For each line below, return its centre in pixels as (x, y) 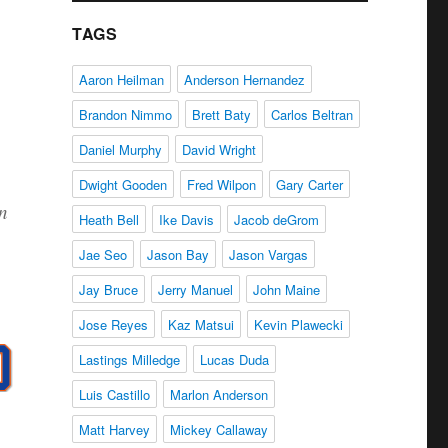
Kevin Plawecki (298, 324)
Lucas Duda (234, 359)
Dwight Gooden (122, 184)
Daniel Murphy (120, 149)
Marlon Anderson (218, 394)
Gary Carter (309, 184)
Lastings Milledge (129, 359)
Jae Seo (102, 254)
